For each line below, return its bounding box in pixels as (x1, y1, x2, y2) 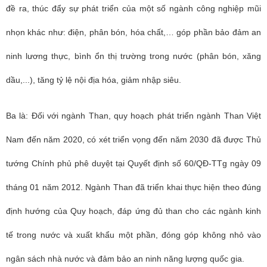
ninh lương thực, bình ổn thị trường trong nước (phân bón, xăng (6, 51, 261, 61)
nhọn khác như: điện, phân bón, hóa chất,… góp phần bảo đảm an (6, 27, 261, 37)
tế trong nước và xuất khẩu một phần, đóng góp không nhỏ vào (6, 230, 261, 240)
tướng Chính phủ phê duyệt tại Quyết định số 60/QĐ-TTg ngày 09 (6, 159, 261, 168)
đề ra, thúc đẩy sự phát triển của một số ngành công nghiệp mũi (6, 4, 261, 13)
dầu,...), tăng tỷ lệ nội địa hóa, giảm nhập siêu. (6, 75, 181, 85)
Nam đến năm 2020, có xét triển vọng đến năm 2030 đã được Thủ (6, 135, 261, 144)
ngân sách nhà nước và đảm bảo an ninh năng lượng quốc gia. (6, 254, 244, 263)
